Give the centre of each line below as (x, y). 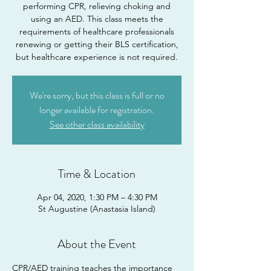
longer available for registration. (97, 110)
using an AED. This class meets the (97, 19)
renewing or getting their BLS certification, (97, 44)
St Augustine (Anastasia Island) (97, 209)
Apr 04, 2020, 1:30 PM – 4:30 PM (97, 197)
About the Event (97, 244)
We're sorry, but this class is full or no (97, 95)
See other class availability (97, 124)
